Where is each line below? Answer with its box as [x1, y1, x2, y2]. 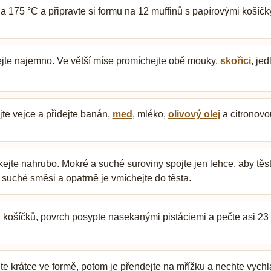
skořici [220, 56, 251, 67]
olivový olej [168, 109, 220, 120]
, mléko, [132, 109, 168, 120]
